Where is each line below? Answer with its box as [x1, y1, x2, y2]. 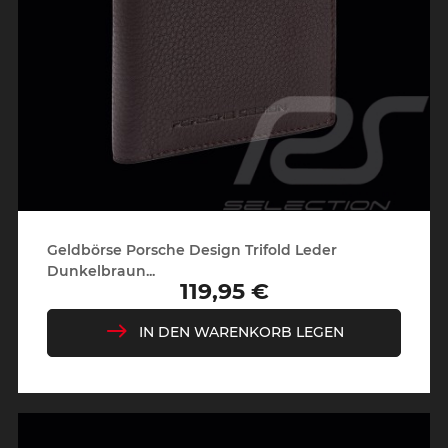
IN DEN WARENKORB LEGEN [138, 324, 344, 341]
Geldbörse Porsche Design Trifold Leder [46, 242, 337, 259]
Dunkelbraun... [46, 263, 155, 280]
